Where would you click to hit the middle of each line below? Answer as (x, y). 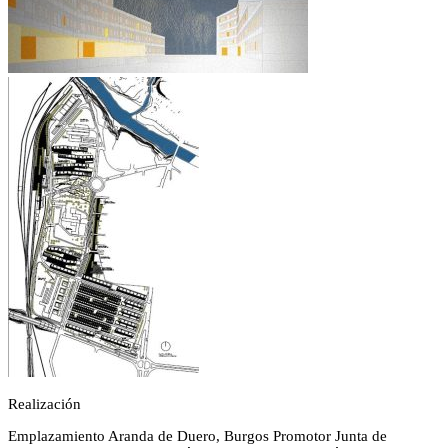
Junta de (361, 436)
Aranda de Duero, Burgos (188, 436)
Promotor (302, 436)
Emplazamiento (56, 436)
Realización (44, 404)
